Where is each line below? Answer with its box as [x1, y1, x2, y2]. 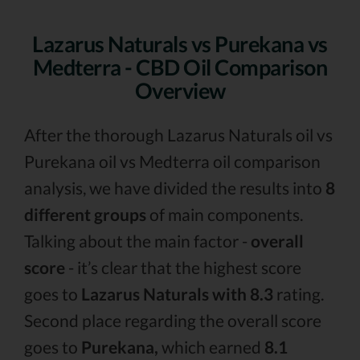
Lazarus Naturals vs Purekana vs [32, 31, 328, 57]
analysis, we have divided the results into [24, 178, 325, 198]
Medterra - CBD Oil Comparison [32, 54, 328, 80]
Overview [134, 77, 226, 104]
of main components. [146, 204, 303, 224]
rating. [273, 284, 324, 304]
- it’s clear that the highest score [65, 257, 301, 277]
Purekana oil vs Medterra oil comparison [24, 151, 321, 171]
